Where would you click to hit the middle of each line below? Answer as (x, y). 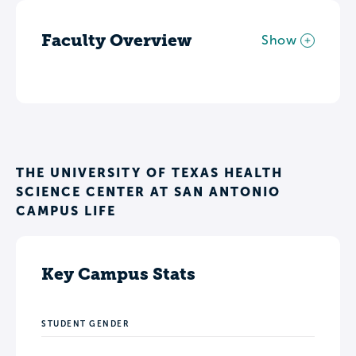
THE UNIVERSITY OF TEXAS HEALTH (149, 173)
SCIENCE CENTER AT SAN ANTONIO (148, 192)
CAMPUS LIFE (66, 211)
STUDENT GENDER (85, 324)
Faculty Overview (116, 41)
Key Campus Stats (118, 274)
